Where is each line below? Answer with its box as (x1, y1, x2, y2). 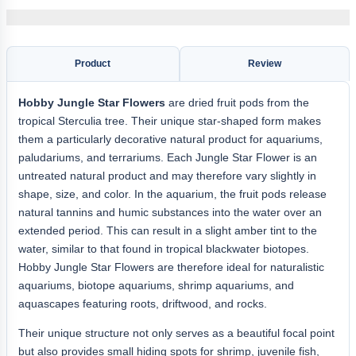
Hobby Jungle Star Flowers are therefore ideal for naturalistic (18, 260, 324, 273)
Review (247, 57, 281, 69)
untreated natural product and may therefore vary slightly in (18, 168, 316, 182)
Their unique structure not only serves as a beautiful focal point (18, 326, 335, 339)
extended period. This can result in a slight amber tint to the (18, 223, 317, 237)
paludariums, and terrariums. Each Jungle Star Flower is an (18, 150, 317, 164)
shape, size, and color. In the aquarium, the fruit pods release (18, 187, 327, 200)
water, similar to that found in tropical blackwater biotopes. (18, 242, 309, 255)
